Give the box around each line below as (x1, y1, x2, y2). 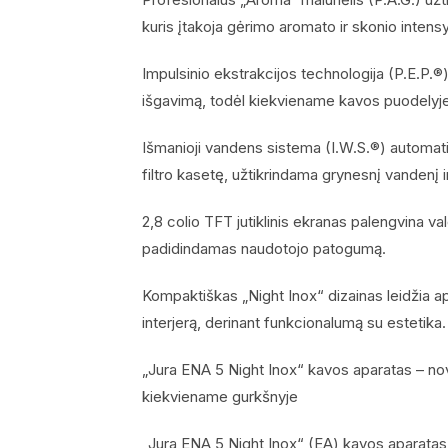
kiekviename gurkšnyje (142, 386, 298, 406)
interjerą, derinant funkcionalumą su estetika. (142, 312, 446, 332)
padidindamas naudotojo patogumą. (142, 238, 386, 258)
